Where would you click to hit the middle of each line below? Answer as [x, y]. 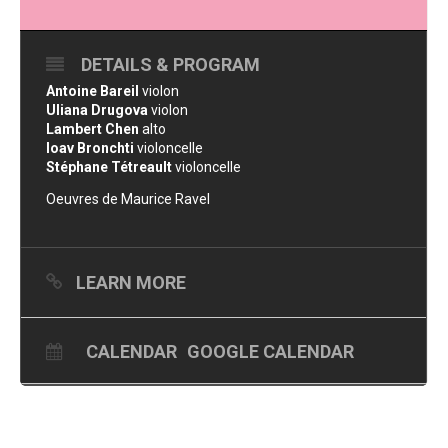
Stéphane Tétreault [109, 167]
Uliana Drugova [97, 110]
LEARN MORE [131, 282]
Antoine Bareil [92, 91]
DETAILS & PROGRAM [170, 64]
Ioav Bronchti [90, 148]
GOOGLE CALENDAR [270, 351]
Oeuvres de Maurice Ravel [128, 199]
